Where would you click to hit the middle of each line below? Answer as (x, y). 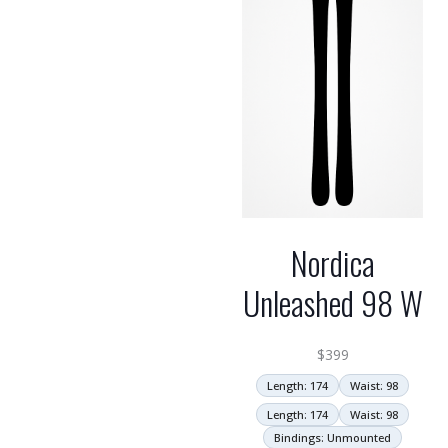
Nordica (332, 262)
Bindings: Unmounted (332, 437)
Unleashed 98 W (332, 302)
